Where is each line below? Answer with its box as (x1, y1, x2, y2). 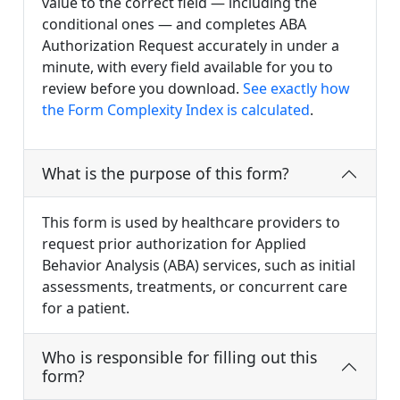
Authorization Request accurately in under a (42, 36, 339, 56)
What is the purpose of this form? (42, 162, 289, 185)
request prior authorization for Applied (42, 234, 306, 254)
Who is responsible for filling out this (42, 346, 317, 369)
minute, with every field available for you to (42, 57, 333, 78)
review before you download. (42, 79, 243, 99)
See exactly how (243, 79, 350, 99)
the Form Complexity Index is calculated (42, 100, 310, 121)
